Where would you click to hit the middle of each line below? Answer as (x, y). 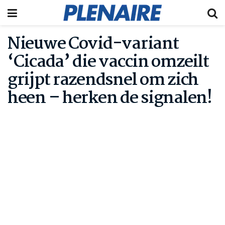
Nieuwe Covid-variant (93, 44)
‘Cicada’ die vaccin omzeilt (108, 62)
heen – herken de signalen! (110, 98)
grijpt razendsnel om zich (103, 80)
